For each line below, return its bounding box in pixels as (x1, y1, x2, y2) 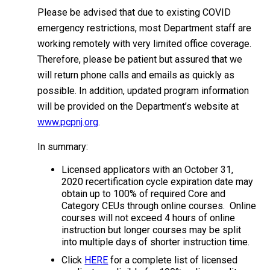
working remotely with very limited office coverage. (37, 38, 252, 49)
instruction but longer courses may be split (61, 224, 242, 236)
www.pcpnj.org (37, 116, 99, 128)
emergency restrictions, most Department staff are (37, 22, 252, 34)
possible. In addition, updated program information (37, 85, 250, 96)
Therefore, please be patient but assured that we (37, 54, 243, 65)
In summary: (37, 141, 89, 152)
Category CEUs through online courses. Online (61, 200, 257, 212)
